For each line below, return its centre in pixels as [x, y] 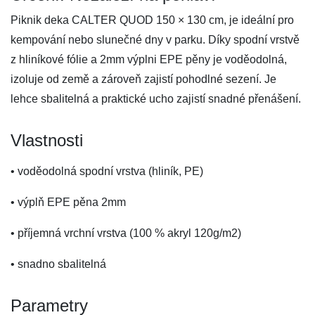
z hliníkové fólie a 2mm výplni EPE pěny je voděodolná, [149, 59]
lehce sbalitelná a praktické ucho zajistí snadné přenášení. [156, 99]
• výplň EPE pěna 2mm [68, 202]
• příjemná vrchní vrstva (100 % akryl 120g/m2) [126, 233]
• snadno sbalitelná [58, 264]
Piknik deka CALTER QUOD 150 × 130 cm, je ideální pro [152, 20]
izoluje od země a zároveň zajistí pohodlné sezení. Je [143, 79]
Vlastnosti [47, 140]
